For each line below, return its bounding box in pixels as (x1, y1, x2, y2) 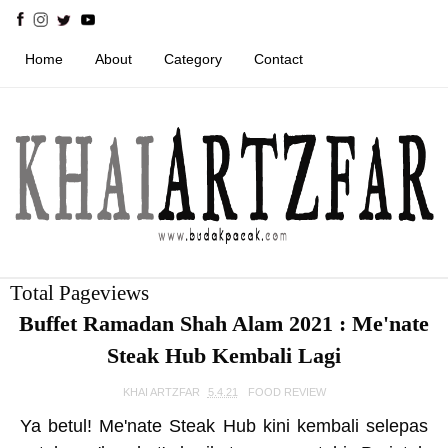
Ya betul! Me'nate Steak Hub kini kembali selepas (20, 416, 428, 436)
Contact (254, 50, 303, 67)
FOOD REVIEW (247, 386, 326, 398)
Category (164, 50, 222, 67)
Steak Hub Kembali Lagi (107, 343, 341, 368)
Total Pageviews (10, 281, 149, 305)
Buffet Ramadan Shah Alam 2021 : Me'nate (19, 311, 429, 336)
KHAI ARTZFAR (122, 386, 200, 398)
